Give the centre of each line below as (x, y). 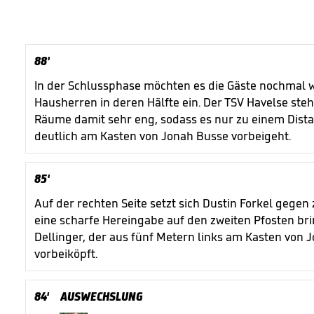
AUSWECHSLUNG (102, 296)
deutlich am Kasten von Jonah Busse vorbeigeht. (163, 136)
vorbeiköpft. (66, 254)
